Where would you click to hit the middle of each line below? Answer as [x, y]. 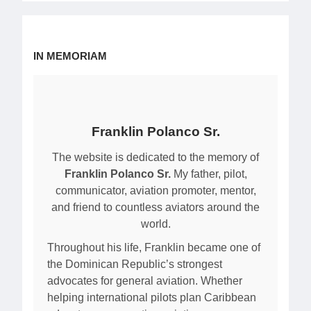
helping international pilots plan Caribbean [152, 298]
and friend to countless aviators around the [155, 207]
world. [155, 224]
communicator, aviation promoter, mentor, [155, 190]
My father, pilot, [209, 174]
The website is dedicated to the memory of [155, 157]
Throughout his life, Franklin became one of [154, 248]
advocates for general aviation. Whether [145, 281]
